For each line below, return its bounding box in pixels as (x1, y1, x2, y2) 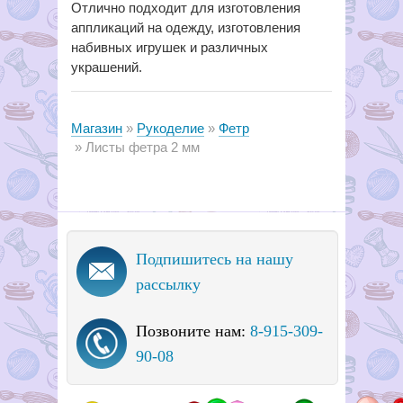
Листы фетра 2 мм (85, 139, 200, 155)
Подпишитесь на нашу (136, 250, 293, 268)
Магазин (71, 121, 122, 136)
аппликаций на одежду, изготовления (71, 20, 300, 35)
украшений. (71, 59, 142, 75)
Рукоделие (137, 121, 204, 136)
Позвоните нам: (136, 322, 250, 340)
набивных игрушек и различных (71, 40, 268, 55)
